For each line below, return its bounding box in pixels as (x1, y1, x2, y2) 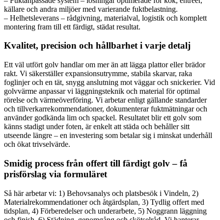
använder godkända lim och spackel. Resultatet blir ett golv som (4, 113, 201, 122)
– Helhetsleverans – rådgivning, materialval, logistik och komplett (4, 13, 207, 22)
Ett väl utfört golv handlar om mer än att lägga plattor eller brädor (4, 60, 205, 69)
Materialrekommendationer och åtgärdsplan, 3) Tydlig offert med (4, 197, 204, 206)
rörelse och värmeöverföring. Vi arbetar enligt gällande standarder (4, 96, 207, 105)
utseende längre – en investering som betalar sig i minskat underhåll (4, 131, 212, 140)
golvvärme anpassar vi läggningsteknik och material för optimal (4, 87, 200, 96)
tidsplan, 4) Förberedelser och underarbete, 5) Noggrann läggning (4, 206, 207, 215)
